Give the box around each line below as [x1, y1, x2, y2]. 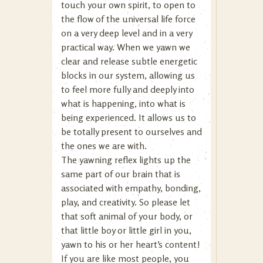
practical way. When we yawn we [61, 41, 190, 53]
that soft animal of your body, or [61, 210, 193, 222]
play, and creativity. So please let [61, 196, 190, 208]
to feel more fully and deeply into [61, 83, 194, 95]
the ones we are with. [61, 140, 147, 151]
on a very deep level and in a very [61, 27, 192, 39]
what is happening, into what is [61, 97, 186, 109]
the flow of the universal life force [61, 13, 195, 25]
